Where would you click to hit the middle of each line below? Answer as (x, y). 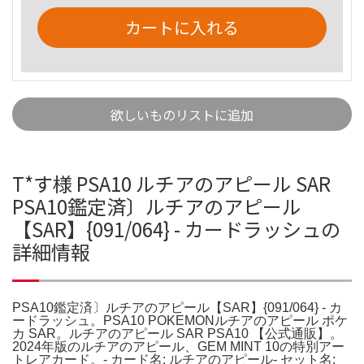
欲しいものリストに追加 (182, 114)
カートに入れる (182, 27)
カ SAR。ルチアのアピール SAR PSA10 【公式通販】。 (178, 333)
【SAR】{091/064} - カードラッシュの (176, 228)
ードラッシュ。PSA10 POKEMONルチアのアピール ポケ (180, 320)
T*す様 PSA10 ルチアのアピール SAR (171, 183)
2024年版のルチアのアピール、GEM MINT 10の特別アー (178, 346)
